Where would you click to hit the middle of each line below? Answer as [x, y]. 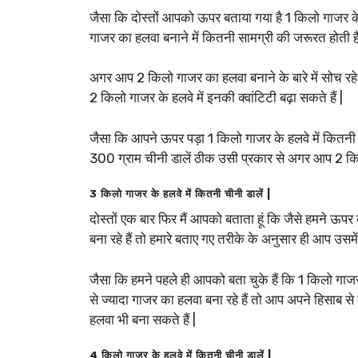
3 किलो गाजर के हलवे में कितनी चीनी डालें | [180, 194]
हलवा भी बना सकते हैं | [143, 319]
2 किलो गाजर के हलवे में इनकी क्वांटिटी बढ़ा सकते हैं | [218, 98]
